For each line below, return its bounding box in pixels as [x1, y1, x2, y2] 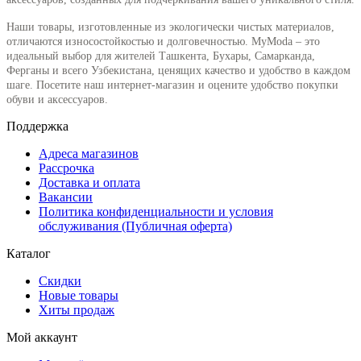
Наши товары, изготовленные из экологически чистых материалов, [6, 20, 334, 33]
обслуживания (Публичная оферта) [39, 218, 232, 233]
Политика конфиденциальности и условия [39, 204, 273, 218]
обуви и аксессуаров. [6, 93, 108, 106]
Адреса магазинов [39, 146, 139, 160]
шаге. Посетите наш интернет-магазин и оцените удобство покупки [6, 78, 338, 91]
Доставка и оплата [39, 175, 140, 189]
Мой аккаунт [6, 330, 77, 344]
